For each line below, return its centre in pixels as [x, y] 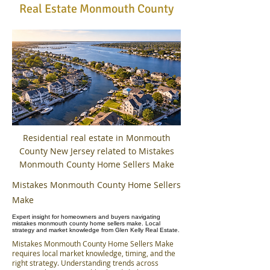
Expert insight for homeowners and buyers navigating [86, 217]
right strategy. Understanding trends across [85, 263]
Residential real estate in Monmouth [96, 138]
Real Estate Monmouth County [96, 9]
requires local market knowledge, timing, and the [94, 253]
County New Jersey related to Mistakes [96, 151]
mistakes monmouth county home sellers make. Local [86, 223]
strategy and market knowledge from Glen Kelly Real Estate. [96, 230]
